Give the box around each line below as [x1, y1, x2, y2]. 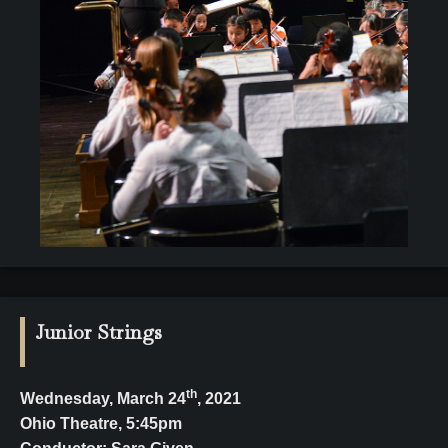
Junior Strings [35, 318, 162, 345]
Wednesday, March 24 [20, 389, 186, 407]
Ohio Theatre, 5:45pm [20, 414, 182, 432]
